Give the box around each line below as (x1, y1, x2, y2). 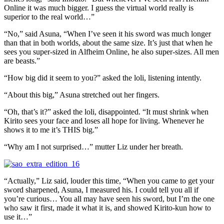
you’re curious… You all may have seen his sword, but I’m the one (4, 194, 214, 203)
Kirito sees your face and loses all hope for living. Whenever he (4, 116, 204, 125)
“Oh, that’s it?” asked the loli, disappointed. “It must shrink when (4, 107, 208, 116)
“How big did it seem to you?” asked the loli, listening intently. (4, 73, 201, 82)
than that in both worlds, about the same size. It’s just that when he (4, 38, 212, 47)
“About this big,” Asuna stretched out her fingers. (4, 90, 159, 99)
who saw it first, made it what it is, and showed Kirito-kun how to (4, 203, 211, 212)
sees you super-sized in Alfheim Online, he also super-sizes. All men (4, 47, 219, 56)
